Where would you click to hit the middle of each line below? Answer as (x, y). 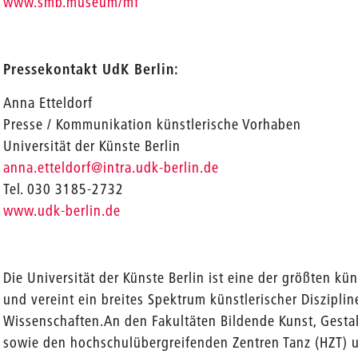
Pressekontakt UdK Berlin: (91, 69)
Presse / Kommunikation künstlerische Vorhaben (153, 124)
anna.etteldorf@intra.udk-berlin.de (111, 167)
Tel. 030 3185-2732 (64, 189)
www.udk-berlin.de (62, 211)
